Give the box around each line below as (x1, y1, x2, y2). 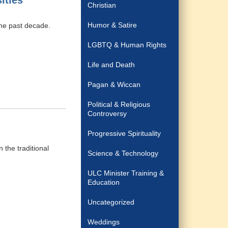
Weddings (88, 218, 120, 226)
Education (88, 178, 120, 186)
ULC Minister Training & (88, 169, 164, 177)
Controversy (88, 109, 127, 118)
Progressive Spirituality (88, 129, 161, 137)
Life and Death (88, 61, 135, 69)
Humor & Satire (88, 21, 137, 29)
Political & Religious (88, 100, 151, 108)
